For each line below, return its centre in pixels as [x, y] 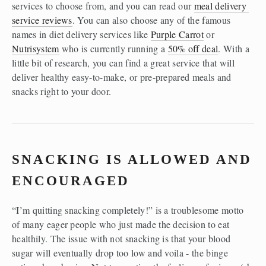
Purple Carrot [177, 34]
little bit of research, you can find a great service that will [123, 62]
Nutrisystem [36, 48]
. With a [234, 48]
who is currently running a [113, 48]
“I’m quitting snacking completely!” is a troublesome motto [128, 210]
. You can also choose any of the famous [151, 20]
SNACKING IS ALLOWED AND [132, 159]
